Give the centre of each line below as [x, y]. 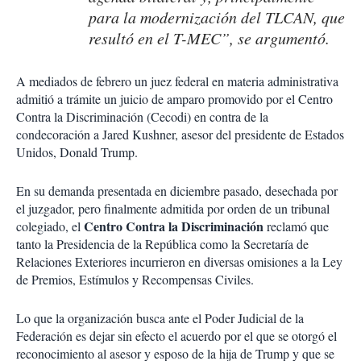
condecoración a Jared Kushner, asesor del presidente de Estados [180, 135]
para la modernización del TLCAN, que [217, 17]
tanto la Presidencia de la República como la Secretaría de [162, 244]
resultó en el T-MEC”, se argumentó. [209, 38]
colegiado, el [50, 226]
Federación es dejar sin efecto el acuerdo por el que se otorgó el [176, 336]
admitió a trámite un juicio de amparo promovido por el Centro [174, 99]
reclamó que [296, 226]
